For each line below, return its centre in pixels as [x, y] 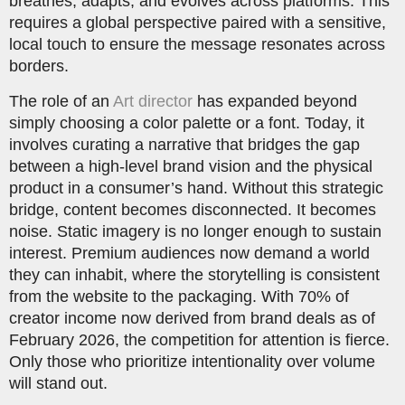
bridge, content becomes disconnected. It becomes [193, 209]
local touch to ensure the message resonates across [197, 45]
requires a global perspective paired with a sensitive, [198, 23]
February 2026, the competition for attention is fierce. [199, 339]
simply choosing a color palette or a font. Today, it [187, 122]
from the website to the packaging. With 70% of [179, 296]
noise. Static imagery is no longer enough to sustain [195, 231]
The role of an [61, 101]
